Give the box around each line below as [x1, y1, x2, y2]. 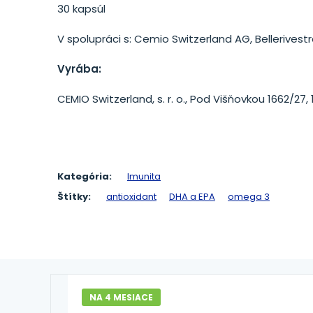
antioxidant [106, 190, 156, 203]
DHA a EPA [169, 190, 215, 203]
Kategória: [57, 170, 112, 183]
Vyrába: [57, 61, 101, 76]
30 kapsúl [57, 1, 105, 16]
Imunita [127, 170, 161, 183]
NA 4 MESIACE [89, 291, 153, 303]
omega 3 [228, 190, 270, 203]
